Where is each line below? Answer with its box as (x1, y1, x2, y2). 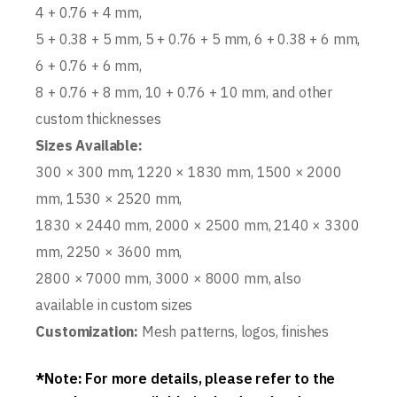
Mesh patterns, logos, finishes (138, 323, 330, 340)
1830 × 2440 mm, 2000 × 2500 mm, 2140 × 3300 (35, 216, 360, 234)
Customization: (35, 323, 139, 340)
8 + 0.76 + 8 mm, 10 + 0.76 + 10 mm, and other (35, 83, 333, 101)
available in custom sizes (35, 296, 193, 314)
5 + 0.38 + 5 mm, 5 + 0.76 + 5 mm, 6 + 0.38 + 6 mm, (35, 30, 361, 48)
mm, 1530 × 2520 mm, (35, 190, 183, 207)
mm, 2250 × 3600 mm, (35, 243, 183, 261)
